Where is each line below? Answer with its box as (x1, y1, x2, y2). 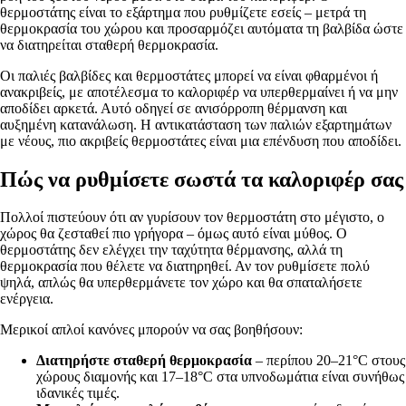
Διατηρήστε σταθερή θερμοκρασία (36, 353, 252, 369)
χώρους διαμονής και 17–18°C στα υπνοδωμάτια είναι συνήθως (36, 369, 404, 385)
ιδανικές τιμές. (36, 385, 120, 401)
